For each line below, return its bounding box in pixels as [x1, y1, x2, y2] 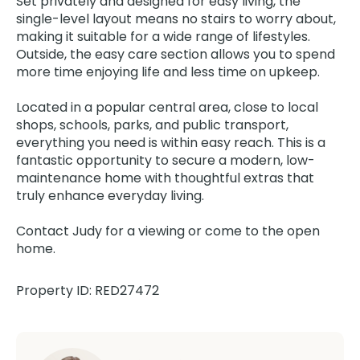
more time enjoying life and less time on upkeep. [16, 63, 320, 81]
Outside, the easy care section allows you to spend [16, 45, 335, 63]
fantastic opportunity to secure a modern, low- [16, 151, 315, 170]
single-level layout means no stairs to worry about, [16, 10, 336, 28]
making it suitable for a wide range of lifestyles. [16, 27, 310, 46]
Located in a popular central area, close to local [16, 98, 318, 117]
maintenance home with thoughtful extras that [16, 169, 314, 187]
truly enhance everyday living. [16, 186, 204, 205]
